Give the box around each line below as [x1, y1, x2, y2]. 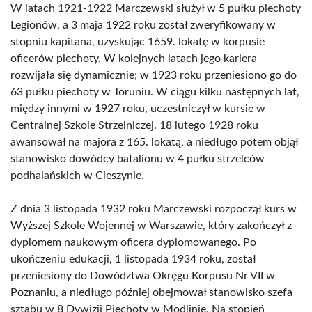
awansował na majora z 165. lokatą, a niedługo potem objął [10, 136, 298, 148]
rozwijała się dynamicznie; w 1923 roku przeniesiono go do [10, 70, 297, 81]
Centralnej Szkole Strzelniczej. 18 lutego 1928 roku [10, 120, 258, 131]
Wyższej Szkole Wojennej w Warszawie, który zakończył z [10, 220, 292, 231]
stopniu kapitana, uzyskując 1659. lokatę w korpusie [10, 36, 265, 47]
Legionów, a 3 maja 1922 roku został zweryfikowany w [10, 19, 276, 31]
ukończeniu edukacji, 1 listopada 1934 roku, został [10, 253, 256, 265]
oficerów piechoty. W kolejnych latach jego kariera [10, 53, 257, 64]
